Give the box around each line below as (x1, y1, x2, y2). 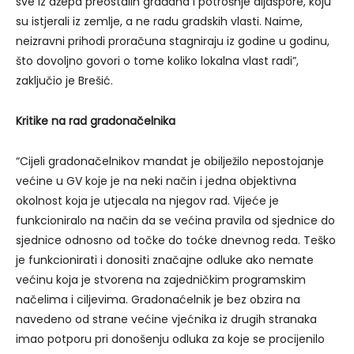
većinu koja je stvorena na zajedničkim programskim (16, 272, 306, 288)
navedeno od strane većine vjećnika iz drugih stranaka (16, 311, 317, 328)
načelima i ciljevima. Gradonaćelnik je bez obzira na (16, 292, 300, 308)
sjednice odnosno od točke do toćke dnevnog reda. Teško (16, 232, 336, 249)
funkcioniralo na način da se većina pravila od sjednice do (16, 213, 335, 229)
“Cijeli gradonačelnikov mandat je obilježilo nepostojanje (16, 153, 324, 170)
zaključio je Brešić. (16, 73, 113, 89)
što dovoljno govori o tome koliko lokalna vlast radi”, (16, 53, 299, 70)
